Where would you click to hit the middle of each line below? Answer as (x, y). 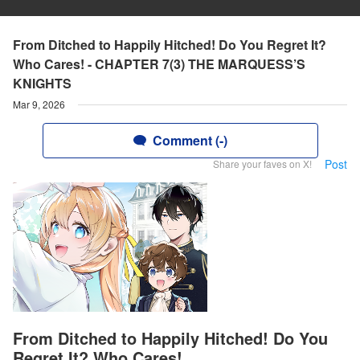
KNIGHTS (42, 83)
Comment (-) (190, 140)
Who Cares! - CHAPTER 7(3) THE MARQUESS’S (159, 64)
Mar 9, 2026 (39, 104)
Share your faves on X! (262, 164)
